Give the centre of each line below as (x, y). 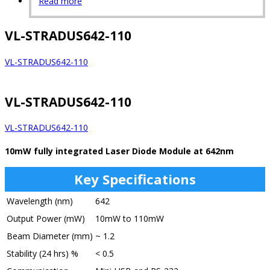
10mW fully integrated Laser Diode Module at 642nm (119, 151)
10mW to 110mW (130, 219)
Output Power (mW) (46, 219)
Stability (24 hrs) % (42, 254)
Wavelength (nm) (40, 201)
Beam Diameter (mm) (50, 236)
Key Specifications (135, 179)
